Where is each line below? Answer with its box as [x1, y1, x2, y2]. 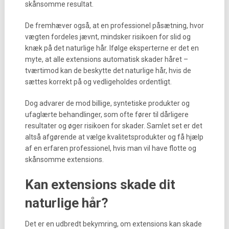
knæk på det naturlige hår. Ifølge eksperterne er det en [25, 44, 199, 52]
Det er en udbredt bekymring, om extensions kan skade [25, 220, 202, 228]
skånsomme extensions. [25, 155, 104, 164]
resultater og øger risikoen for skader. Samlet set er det [25, 122, 202, 130]
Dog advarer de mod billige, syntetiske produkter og [25, 99, 190, 107]
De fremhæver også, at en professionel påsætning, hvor [25, 21, 204, 30]
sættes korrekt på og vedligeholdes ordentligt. [25, 78, 172, 86]
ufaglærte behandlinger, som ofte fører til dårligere [25, 110, 189, 119]
